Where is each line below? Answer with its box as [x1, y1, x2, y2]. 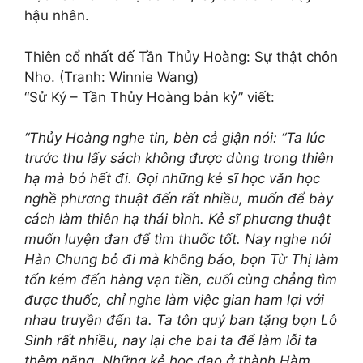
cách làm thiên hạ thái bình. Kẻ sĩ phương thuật [24, 211, 331, 227]
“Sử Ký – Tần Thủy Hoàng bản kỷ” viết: [24, 88, 275, 105]
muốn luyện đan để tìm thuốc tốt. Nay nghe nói [24, 231, 331, 247]
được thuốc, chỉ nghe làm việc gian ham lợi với [24, 292, 324, 308]
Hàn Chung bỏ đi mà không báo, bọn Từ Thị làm [24, 251, 339, 267]
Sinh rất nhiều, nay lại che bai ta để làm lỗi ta [24, 332, 318, 348]
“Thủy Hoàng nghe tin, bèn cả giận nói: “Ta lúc [24, 130, 325, 146]
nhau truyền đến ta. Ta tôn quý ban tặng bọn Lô [24, 312, 337, 328]
